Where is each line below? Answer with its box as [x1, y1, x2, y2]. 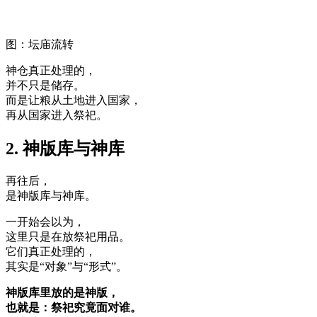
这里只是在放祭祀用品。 [6, 231, 130, 243]
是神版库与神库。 [6, 190, 96, 202]
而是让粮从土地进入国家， [6, 94, 142, 107]
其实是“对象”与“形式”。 [6, 260, 127, 272]
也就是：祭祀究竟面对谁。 [6, 301, 142, 313]
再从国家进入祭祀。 [6, 109, 108, 122]
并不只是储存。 [6, 79, 85, 92]
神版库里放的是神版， [6, 287, 119, 299]
